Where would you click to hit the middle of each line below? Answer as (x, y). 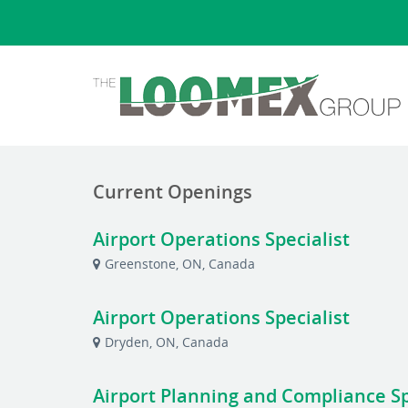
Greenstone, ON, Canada (180, 264)
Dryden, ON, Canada (167, 342)
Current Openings (173, 192)
